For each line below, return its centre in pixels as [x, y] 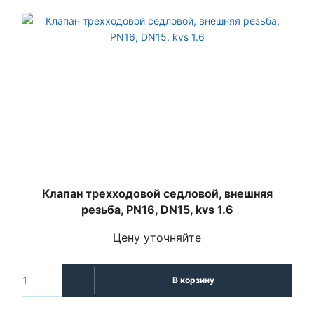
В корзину [193, 280]
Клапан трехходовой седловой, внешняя [157, 193]
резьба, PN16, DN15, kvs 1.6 [157, 209]
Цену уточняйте [157, 237]
